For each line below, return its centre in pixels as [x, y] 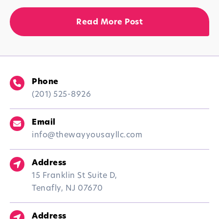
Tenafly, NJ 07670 [67, 189]
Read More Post [109, 23]
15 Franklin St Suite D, [75, 176]
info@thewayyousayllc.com [87, 136]
